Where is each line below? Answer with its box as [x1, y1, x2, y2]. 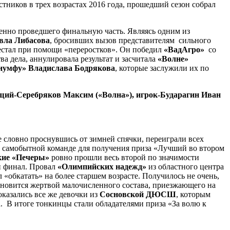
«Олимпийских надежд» [55, 162, 146, 171]
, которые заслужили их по [115, 63, 209, 72]
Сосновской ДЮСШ [100, 189, 176, 199]
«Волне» [158, 54, 188, 63]
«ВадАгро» [164, 45, 204, 54]
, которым [176, 189, 210, 199]
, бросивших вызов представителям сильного [50, 35, 211, 45]
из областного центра [146, 162, 224, 171]
